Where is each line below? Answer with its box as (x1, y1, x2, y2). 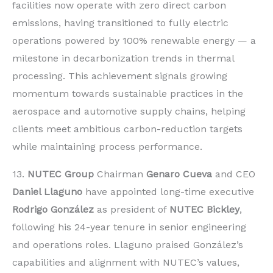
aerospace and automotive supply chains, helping (12, 105, 246, 118)
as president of (94, 204, 169, 216)
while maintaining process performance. (12, 141, 205, 153)
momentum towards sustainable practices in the (12, 88, 243, 100)
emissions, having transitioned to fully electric (12, 17, 229, 29)
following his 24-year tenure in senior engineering (12, 221, 246, 233)
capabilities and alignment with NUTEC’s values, (12, 257, 239, 269)
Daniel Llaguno (12, 186, 82, 198)
